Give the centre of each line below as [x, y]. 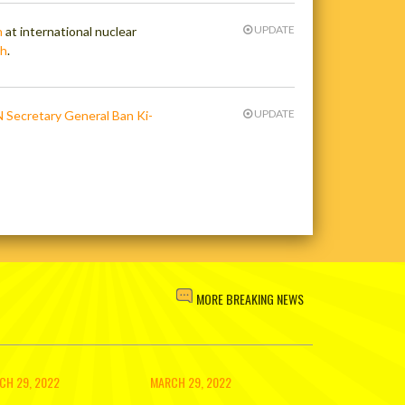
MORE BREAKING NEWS [250, 299]
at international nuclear [70, 32]
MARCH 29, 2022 [191, 382]
